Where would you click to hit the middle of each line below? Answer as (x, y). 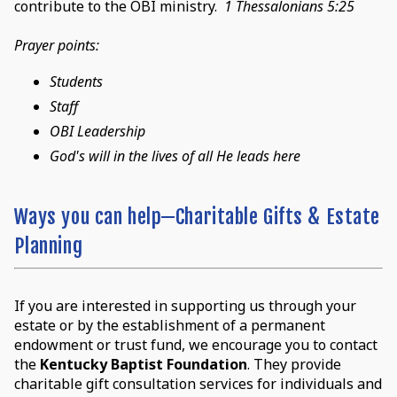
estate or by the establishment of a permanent (169, 325)
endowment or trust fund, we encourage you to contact (195, 344)
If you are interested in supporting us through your (185, 305)
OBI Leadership (97, 131)
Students (76, 81)
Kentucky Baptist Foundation (143, 364)
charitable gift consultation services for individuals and (198, 383)
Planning (48, 245)
